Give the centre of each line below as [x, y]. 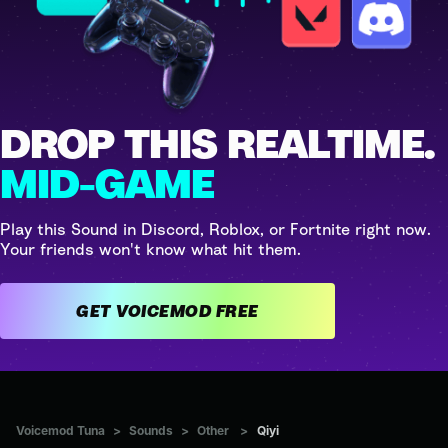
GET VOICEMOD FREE [237, 310]
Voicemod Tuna [60, 430]
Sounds [151, 430]
